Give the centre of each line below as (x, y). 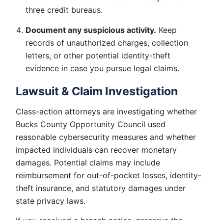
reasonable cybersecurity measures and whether (106, 137)
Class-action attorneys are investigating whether (106, 111)
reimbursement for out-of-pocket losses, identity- (109, 175)
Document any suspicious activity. (91, 30)
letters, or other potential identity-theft (98, 55)
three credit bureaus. (64, 10)
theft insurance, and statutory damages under (101, 188)
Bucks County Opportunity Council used (91, 124)
